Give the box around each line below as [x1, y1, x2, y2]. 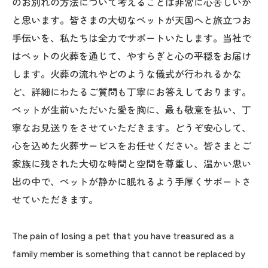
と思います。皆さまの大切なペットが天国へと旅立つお [12, 13, 251, 27]
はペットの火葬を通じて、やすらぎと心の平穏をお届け [12, 48, 251, 63]
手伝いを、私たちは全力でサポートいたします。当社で [12, 31, 251, 45]
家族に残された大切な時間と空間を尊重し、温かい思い [12, 156, 251, 170]
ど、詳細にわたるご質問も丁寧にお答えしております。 [12, 84, 251, 99]
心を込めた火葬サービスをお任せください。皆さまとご [12, 138, 251, 153]
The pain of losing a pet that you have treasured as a [12, 228, 234, 242]
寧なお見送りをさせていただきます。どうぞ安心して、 [12, 120, 251, 135]
